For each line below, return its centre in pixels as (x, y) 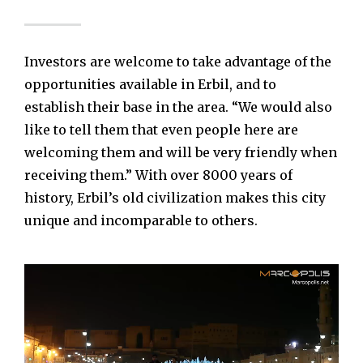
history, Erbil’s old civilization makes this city (175, 198)
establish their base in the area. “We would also (178, 107)
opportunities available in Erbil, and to (150, 85)
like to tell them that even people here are (161, 130)
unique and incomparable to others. (141, 221)
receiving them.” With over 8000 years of (158, 175)
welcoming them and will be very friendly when (181, 153)
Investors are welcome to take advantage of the (178, 62)
